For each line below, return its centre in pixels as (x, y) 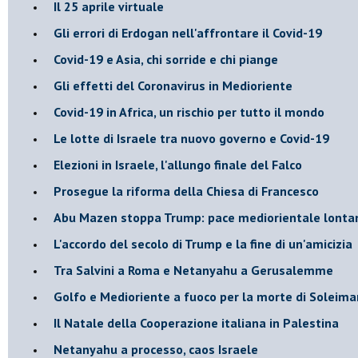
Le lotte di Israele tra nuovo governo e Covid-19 (191, 138)
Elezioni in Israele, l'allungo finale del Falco (178, 164)
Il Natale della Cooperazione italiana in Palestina (196, 322)
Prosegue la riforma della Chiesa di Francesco (186, 191)
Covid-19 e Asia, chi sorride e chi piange (166, 59)
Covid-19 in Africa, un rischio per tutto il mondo (189, 111)
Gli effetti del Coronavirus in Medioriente (173, 85)
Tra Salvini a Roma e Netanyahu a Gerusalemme (193, 270)
